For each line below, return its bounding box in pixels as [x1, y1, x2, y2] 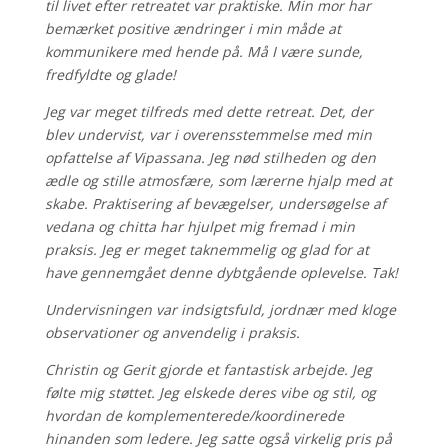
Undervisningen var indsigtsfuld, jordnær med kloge [44, 299, 396, 319]
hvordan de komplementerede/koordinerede [44, 405, 344, 425]
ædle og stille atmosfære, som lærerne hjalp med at [44, 170, 392, 190]
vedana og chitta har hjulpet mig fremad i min [44, 216, 355, 236]
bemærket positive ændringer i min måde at [44, 18, 341, 38]
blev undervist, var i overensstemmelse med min [44, 124, 372, 144]
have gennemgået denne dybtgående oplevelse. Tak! [44, 262, 398, 282]
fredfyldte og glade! [44, 64, 176, 84]
